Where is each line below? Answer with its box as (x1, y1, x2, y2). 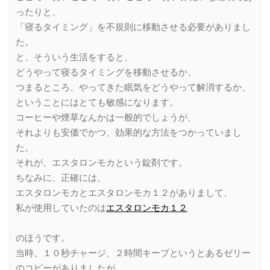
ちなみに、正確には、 (16, 172, 106, 183)
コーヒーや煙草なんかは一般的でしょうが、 (16, 111, 196, 123)
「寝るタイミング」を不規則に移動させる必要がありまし (16, 21, 251, 33)
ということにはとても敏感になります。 (16, 96, 178, 108)
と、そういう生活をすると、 (16, 51, 133, 63)
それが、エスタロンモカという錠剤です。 (16, 157, 187, 168)
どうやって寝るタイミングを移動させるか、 (16, 66, 196, 78)
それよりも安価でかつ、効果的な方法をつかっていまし (16, 127, 242, 138)
